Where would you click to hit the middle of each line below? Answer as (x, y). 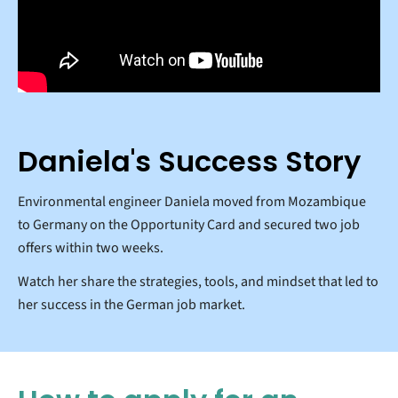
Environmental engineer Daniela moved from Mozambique (192, 201)
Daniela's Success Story (189, 161)
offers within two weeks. (91, 247)
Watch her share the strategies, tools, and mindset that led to (198, 281)
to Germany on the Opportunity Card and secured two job (189, 224)
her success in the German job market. (131, 304)
